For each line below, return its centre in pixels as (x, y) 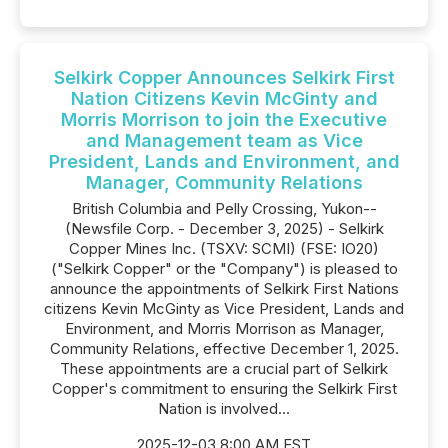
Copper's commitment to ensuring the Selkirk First (224, 388)
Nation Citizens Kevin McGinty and (224, 98)
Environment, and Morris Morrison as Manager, (224, 328)
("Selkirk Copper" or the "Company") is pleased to (224, 268)
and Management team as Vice (224, 140)
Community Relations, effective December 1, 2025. (224, 348)
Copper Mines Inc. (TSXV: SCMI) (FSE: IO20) (224, 248)
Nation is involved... (224, 408)
